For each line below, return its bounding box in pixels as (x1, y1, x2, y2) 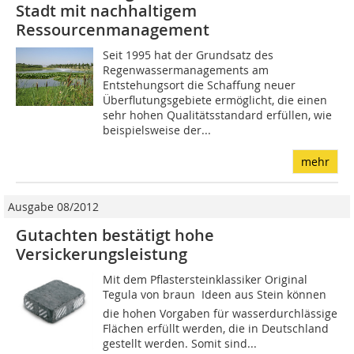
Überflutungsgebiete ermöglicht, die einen (103, 92, 328, 108)
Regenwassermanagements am (103, 62, 269, 78)
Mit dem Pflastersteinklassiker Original (103, 272, 308, 288)
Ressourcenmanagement (16, 19, 209, 41)
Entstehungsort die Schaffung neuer (103, 77, 296, 93)
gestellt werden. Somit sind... (103, 336, 258, 352)
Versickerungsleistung (16, 243, 187, 265)
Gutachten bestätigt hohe (16, 224, 214, 247)
